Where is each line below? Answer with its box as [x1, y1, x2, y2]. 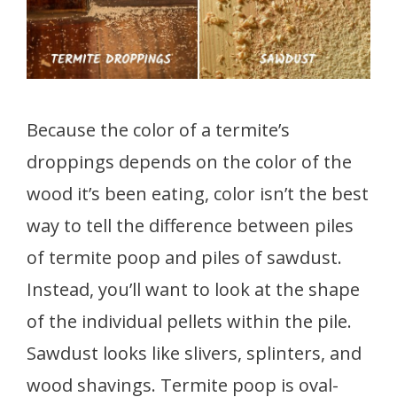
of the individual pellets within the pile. [27, 308, 352, 333]
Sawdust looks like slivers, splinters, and [27, 340, 362, 365]
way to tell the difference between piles [27, 213, 354, 237]
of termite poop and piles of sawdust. [27, 245, 342, 269]
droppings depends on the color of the [27, 149, 352, 174]
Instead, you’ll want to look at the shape [27, 276, 360, 301]
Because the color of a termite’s [27, 117, 290, 142]
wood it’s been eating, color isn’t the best [27, 181, 369, 206]
